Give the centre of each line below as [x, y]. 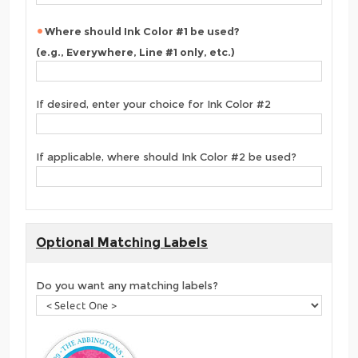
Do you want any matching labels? [127, 286]
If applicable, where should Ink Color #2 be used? [166, 157]
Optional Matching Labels [122, 243]
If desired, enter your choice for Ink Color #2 [153, 104]
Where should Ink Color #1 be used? [142, 32]
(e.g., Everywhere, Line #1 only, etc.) [135, 52]
